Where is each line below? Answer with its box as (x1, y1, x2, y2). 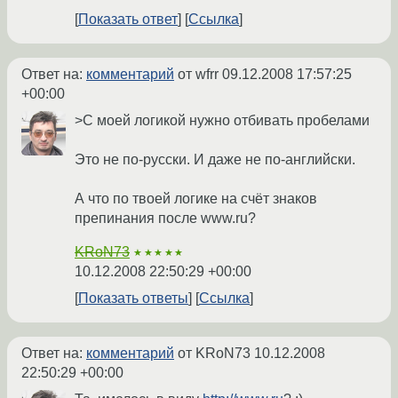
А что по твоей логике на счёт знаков (75, 191, 317, 207)
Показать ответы (78, 291, 188, 306)
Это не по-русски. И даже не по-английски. (75, 152, 355, 168)
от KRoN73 (174, 346, 254, 362)
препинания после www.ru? (75, 211, 256, 227)
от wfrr (174, 67, 222, 83)
